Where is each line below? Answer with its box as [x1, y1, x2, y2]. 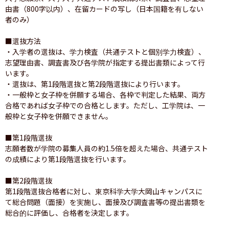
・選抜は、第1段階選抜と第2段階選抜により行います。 [5, 78, 185, 89]
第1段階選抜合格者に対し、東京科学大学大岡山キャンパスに [5, 186, 202, 196]
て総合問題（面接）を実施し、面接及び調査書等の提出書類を [5, 196, 205, 207]
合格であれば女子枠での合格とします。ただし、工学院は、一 [5, 100, 205, 110]
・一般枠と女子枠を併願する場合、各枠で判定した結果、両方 [5, 89, 205, 100]
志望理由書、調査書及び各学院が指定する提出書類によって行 [5, 57, 205, 67]
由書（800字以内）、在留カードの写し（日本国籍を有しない [5, 3, 203, 14]
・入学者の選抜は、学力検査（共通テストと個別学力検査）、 [5, 46, 205, 57]
